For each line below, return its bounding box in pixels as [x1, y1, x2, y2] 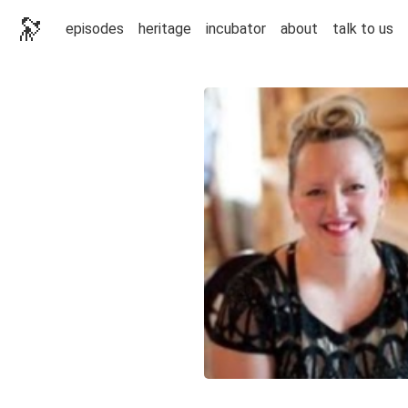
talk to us [332, 20, 393, 37]
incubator [206, 20, 266, 37]
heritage [138, 20, 191, 37]
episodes [66, 20, 124, 37]
